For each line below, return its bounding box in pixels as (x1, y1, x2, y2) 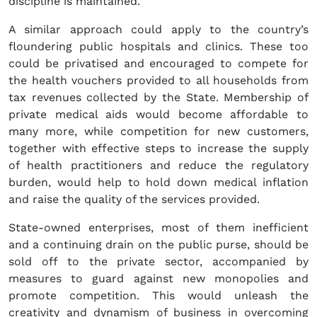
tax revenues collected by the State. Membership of (8, 91, 309, 105)
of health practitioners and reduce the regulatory (8, 158, 309, 173)
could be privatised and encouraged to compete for (8, 57, 309, 71)
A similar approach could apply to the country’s (8, 23, 309, 37)
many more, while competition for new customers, (8, 125, 309, 139)
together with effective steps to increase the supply (8, 142, 309, 156)
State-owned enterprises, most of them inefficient (8, 221, 309, 235)
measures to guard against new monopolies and (8, 272, 309, 286)
